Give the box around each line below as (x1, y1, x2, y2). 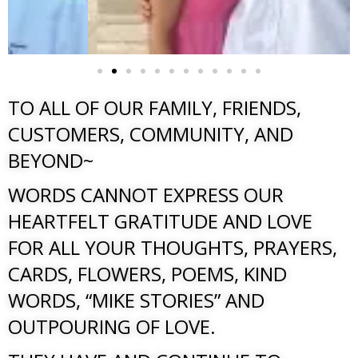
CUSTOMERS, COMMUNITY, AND (8, 120, 293, 147)
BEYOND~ (8, 146, 93, 173)
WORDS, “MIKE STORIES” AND (8, 286, 265, 313)
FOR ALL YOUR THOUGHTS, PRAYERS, (8, 233, 337, 261)
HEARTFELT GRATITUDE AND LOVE (8, 207, 312, 234)
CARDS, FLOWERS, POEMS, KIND (8, 260, 287, 287)
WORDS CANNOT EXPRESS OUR (8, 181, 284, 208)
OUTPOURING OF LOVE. (8, 312, 216, 340)
